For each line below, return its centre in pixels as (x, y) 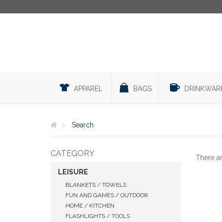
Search (83, 125)
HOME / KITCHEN (90, 206)
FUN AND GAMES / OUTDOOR (107, 195)
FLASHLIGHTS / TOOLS (98, 216)
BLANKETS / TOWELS (96, 185)
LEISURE (73, 172)
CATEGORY (73, 153)
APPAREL (88, 89)
